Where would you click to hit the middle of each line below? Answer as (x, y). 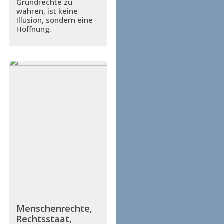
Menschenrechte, (54, 209)
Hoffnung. (34, 29)
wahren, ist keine (47, 11)
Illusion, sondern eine (54, 20)
